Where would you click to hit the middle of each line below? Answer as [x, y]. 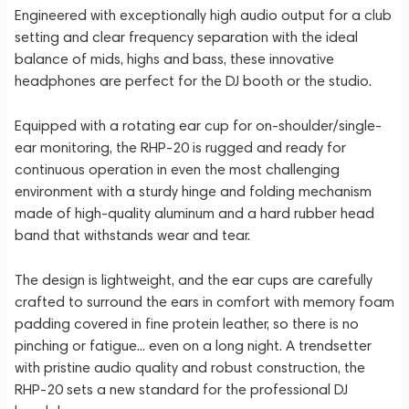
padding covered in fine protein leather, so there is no [187, 324]
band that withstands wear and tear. [132, 235]
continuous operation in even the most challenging [177, 169]
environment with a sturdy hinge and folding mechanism [193, 191]
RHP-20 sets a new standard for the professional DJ [181, 389]
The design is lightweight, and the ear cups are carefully [194, 280]
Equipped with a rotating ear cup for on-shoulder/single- [198, 126]
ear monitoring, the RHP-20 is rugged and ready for [180, 147]
